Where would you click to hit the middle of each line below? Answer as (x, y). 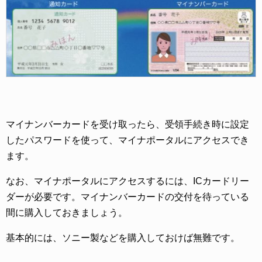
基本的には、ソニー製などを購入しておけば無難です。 (123, 238)
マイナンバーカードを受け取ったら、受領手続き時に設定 (127, 125)
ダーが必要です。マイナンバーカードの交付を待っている (127, 197)
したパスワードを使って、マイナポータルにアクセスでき (127, 140)
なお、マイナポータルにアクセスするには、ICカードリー (127, 181)
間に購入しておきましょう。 (67, 213)
